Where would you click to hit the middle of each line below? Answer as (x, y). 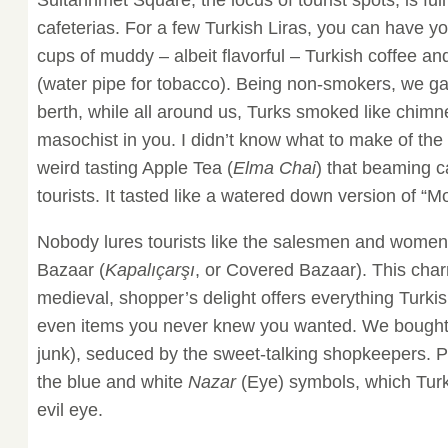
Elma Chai (274, 167)
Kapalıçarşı (149, 269)
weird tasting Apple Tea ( (134, 167)
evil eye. (69, 409)
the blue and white (112, 381)
